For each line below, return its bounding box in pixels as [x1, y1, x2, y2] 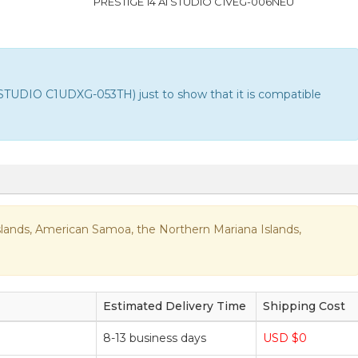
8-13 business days [103, 330, 206, 345]
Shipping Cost [263, 298, 345, 313]
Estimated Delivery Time [103, 298, 246, 313]
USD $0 [263, 330, 307, 345]
